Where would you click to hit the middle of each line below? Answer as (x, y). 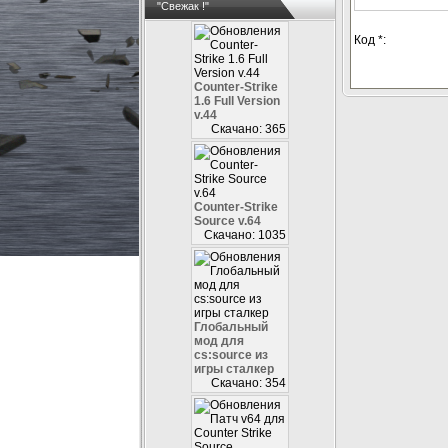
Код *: (370, 40)
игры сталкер (234, 369)
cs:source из (231, 355)
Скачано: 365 (247, 129)
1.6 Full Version (237, 101)
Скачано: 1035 (243, 235)
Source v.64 (227, 221)
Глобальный (231, 327)
